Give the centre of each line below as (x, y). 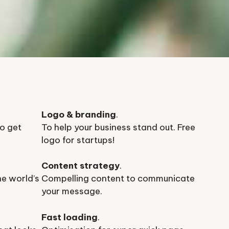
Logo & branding (79, 114)
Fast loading (70, 217)
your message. (72, 191)
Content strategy (81, 166)
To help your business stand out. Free (118, 127)
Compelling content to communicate (118, 179)
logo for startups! (78, 140)
